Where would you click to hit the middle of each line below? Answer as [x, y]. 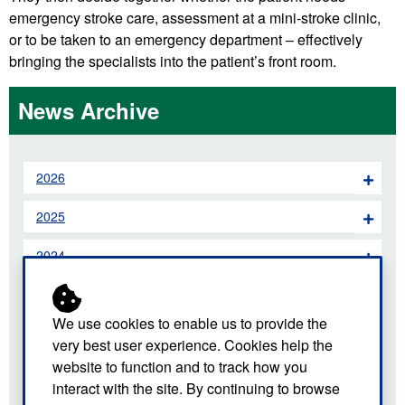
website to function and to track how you [180, 367]
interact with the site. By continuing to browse [196, 389]
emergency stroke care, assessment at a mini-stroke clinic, [195, 17]
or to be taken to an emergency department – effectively [186, 39]
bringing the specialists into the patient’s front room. [173, 61]
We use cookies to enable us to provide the [190, 324]
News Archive [89, 110]
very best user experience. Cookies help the [193, 345]
